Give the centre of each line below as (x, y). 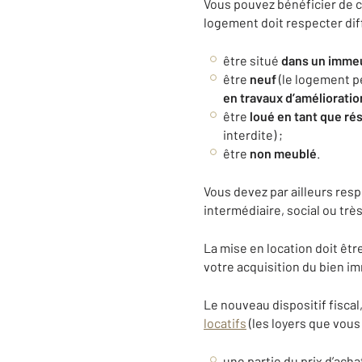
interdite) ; (253, 135)
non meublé (283, 153)
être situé (252, 60)
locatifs (225, 323)
